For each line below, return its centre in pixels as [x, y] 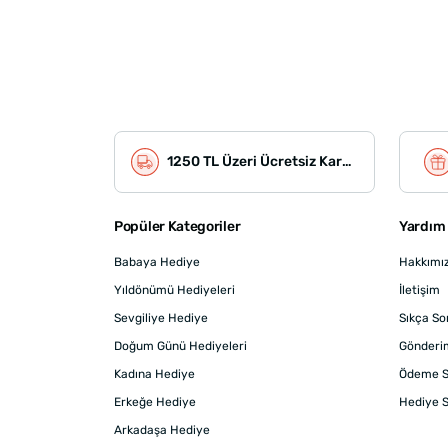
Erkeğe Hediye [155, 402]
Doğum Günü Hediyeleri [180, 346]
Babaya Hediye [157, 262]
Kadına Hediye [154, 374]
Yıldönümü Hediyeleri [174, 290]
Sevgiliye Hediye [161, 318]
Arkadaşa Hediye [162, 430]
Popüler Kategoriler [177, 226]
